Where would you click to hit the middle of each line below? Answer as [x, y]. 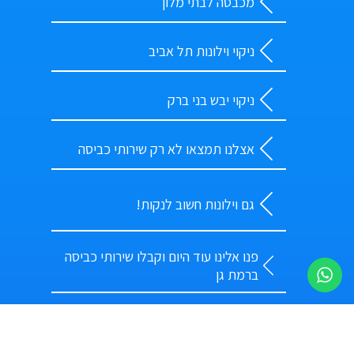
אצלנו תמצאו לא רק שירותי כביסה [166, 149]
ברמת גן [237, 275]
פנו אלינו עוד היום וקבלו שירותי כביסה [161, 257]
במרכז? [235, 337]
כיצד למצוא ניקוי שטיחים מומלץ [173, 318]
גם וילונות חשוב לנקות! [195, 204]
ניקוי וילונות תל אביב [201, 51]
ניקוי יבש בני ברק [211, 100]
